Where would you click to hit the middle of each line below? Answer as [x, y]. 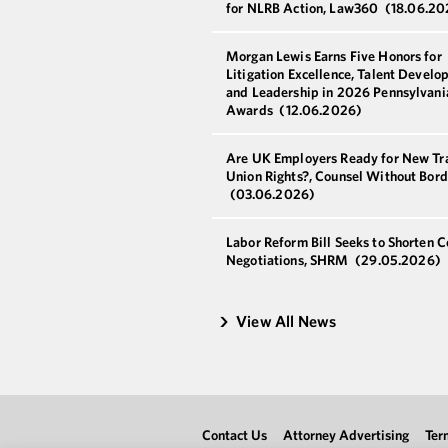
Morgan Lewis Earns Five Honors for [334, 55]
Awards [251, 109]
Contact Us [234, 434]
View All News [286, 320]
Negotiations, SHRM [289, 259]
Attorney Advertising [346, 434]
